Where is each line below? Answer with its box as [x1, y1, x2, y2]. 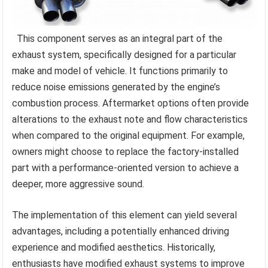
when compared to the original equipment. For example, [12, 130, 245, 142]
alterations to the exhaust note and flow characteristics [12, 114, 248, 126]
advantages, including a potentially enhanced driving [12, 226, 230, 237]
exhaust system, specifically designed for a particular [12, 49, 237, 61]
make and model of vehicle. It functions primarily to [12, 65, 229, 77]
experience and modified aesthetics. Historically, [12, 242, 216, 254]
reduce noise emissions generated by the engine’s [12, 81, 221, 93]
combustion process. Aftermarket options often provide [12, 98, 249, 109]
